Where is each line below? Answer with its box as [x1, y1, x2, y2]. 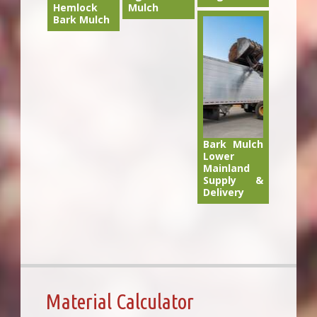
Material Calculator [46, 289, 194, 314]
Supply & [202, 173, 264, 188]
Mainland [202, 161, 250, 175]
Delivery [202, 185, 244, 200]
